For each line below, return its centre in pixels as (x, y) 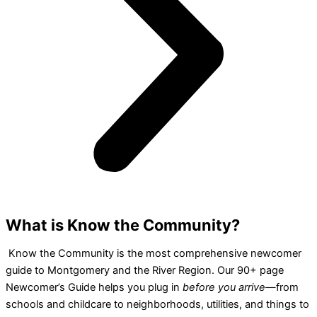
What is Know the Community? (123, 225)
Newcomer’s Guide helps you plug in (94, 288)
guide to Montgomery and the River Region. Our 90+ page (145, 271)
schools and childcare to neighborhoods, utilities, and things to (157, 305)
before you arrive (224, 288)
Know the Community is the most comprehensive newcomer (154, 254)
